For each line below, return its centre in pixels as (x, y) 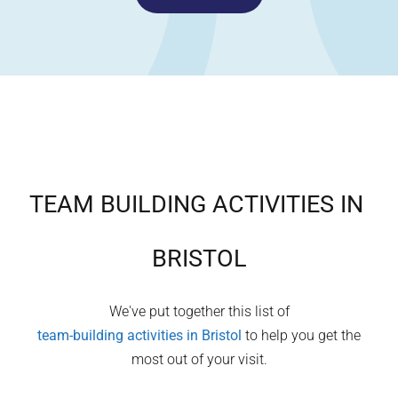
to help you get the (301, 335)
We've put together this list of (199, 311)
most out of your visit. (199, 359)
